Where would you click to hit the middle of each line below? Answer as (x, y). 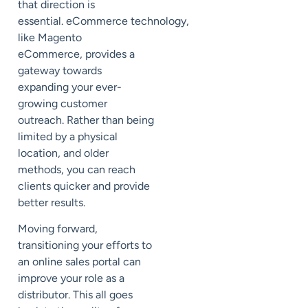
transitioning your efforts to (85, 245)
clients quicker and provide (84, 186)
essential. (42, 21)
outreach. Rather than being (86, 120)
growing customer (63, 103)
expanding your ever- (70, 87)
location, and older (63, 153)
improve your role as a (71, 278)
